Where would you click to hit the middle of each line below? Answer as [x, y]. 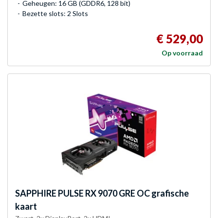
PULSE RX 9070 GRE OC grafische [123, 193]
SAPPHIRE [36, 193]
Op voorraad [182, 53]
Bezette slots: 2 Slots [55, 13]
